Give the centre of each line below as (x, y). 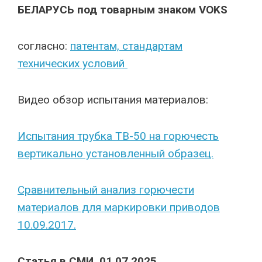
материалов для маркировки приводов (119, 207)
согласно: (44, 46)
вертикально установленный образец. (116, 154)
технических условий (73, 63)
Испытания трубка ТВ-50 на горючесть (118, 136)
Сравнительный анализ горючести (106, 190)
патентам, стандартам (126, 46)
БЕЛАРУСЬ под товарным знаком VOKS (123, 10)
